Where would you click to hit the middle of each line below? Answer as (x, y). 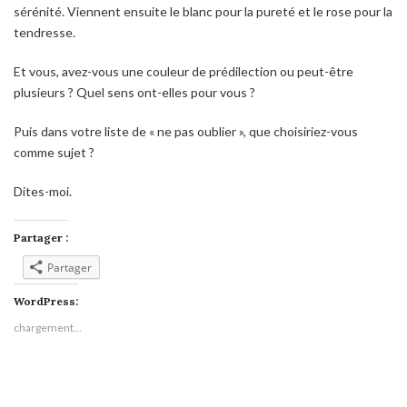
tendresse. (45, 33)
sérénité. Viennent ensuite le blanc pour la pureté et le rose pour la (203, 12)
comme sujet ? (54, 153)
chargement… (48, 328)
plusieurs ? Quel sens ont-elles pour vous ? (134, 93)
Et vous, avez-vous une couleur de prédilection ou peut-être (184, 72)
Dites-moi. (43, 192)
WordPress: (46, 302)
